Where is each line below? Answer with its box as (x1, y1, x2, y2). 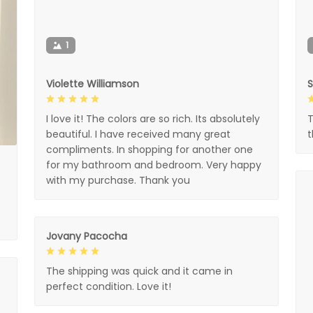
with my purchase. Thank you (45, 173, 190, 187)
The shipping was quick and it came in (45, 263, 233, 278)
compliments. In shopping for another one (45, 142, 253, 156)
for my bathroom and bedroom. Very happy (45, 157, 261, 172)
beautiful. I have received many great (45, 126, 231, 141)
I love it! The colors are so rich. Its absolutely (45, 111, 260, 126)
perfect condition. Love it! (45, 279, 171, 293)
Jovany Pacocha (45, 228, 127, 243)
